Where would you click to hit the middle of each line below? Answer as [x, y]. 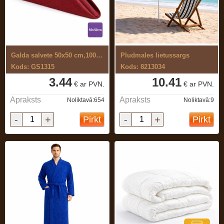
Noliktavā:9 [199, 100]
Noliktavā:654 [86, 100]
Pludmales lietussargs [155, 55]
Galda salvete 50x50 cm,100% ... [99, 55]
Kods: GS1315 [33, 67]
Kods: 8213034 [143, 67]
